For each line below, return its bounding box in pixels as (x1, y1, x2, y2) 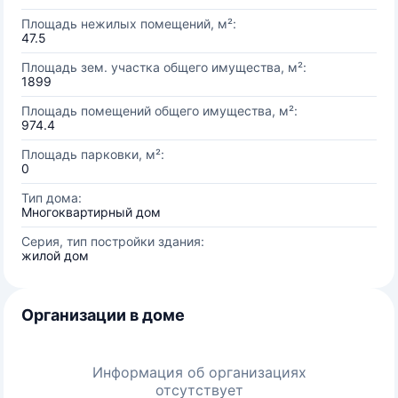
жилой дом (21, 248, 89, 263)
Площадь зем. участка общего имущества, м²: (21, 60, 306, 75)
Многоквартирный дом (21, 204, 161, 219)
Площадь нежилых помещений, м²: (21, 16, 236, 31)
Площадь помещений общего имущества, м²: (21, 103, 298, 118)
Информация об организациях (92, 363, 306, 381)
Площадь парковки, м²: (21, 147, 164, 162)
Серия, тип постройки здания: (21, 234, 204, 249)
